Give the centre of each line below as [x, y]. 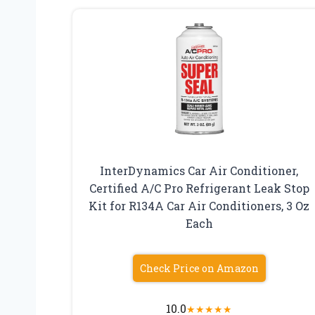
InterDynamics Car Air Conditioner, [199, 171]
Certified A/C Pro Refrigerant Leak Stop [199, 188]
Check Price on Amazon [199, 269]
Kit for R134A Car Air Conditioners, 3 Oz [199, 206]
